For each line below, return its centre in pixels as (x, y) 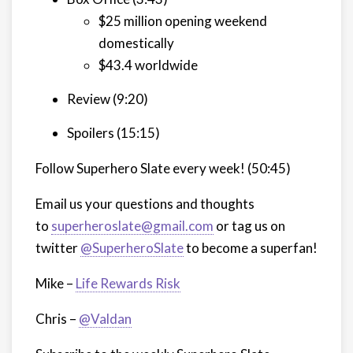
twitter (58, 248)
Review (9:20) (108, 99)
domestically (136, 43)
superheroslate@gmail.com (132, 226)
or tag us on (249, 226)
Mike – (56, 283)
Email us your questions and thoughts (145, 204)
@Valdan (105, 319)
